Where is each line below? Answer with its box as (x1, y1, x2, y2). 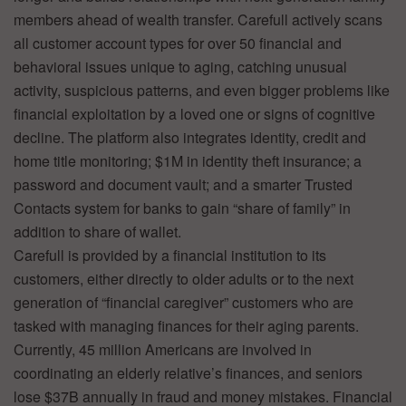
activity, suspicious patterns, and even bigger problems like (14, 79, 390, 101)
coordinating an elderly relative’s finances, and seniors (14, 362, 362, 383)
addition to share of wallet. (14, 220, 181, 242)
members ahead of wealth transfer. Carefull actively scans (14, 8, 382, 30)
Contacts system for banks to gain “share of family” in (14, 197, 351, 218)
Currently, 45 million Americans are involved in (14, 338, 312, 360)
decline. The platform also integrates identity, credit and (14, 126, 366, 148)
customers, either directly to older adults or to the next (14, 267, 353, 289)
